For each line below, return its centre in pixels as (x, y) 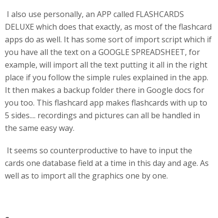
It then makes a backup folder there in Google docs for (105, 90)
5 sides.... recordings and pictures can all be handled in (102, 115)
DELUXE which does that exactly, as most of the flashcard (108, 27)
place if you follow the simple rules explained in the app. (107, 77)
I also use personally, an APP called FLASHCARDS (94, 14)
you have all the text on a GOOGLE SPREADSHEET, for (102, 52)
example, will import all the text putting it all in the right (106, 65)
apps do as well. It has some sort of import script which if (108, 39)
